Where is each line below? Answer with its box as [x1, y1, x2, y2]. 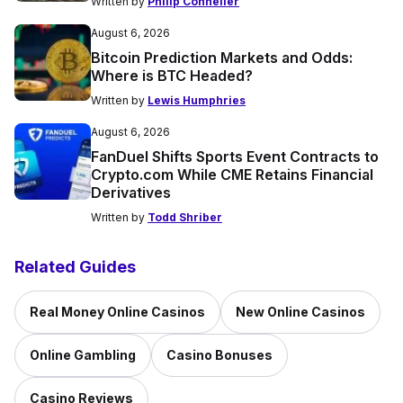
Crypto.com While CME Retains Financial [91, 166, 373, 184]
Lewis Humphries [148, 94, 246, 108]
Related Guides [14, 257, 136, 277]
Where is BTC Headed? [91, 67, 253, 85]
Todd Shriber [148, 210, 222, 225]
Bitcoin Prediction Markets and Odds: [91, 49, 353, 67]
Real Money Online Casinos [30, 304, 205, 320]
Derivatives [91, 184, 171, 202]
